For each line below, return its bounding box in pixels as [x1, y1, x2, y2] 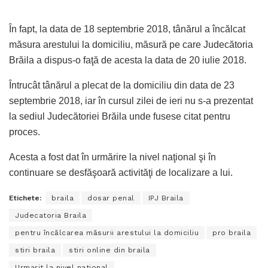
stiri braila [15, 245, 55, 254]
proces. [9, 126, 40, 137]
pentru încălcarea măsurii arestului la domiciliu [15, 228, 199, 237]
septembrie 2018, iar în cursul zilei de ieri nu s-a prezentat [9, 95, 253, 106]
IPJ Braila [148, 193, 184, 202]
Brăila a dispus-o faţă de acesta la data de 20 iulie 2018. [9, 54, 246, 65]
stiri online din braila [69, 245, 150, 254]
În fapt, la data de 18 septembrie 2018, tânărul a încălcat [9, 23, 245, 34]
